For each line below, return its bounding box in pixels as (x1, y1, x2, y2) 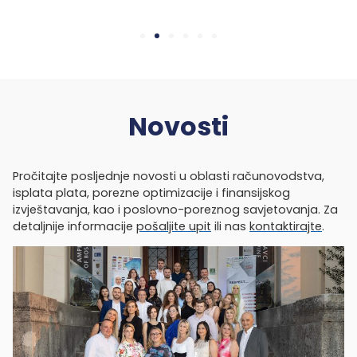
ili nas (211, 218, 249, 235)
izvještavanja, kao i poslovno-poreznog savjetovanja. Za (13, 202, 338, 218)
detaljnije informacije (13, 218, 136, 235)
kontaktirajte (249, 218, 322, 235)
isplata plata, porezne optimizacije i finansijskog (13, 185, 290, 202)
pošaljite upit (136, 218, 211, 235)
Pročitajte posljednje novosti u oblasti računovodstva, (13, 168, 324, 185)
